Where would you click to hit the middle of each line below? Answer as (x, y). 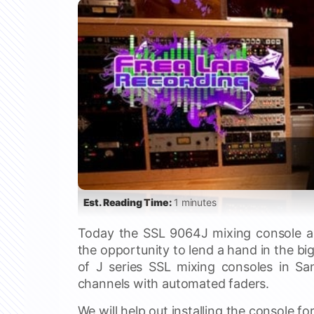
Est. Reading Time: (127, 202)
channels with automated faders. (173, 283)
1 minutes (194, 202)
